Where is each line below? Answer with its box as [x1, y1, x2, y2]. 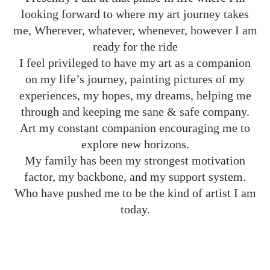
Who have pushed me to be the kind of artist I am [14, 186, 256, 199]
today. [120, 202, 150, 216]
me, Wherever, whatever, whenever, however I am [13, 24, 257, 37]
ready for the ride [92, 40, 178, 53]
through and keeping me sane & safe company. [20, 105, 250, 118]
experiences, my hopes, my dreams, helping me [19, 89, 251, 102]
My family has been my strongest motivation [25, 154, 245, 167]
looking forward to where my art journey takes [21, 7, 249, 20]
